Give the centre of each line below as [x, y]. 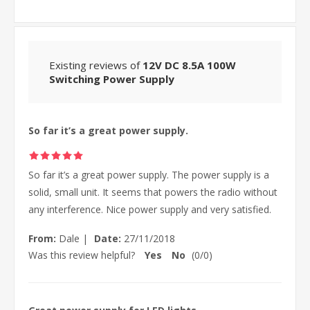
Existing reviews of [96, 65]
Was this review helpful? [82, 255]
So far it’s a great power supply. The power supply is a [149, 175]
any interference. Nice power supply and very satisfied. [150, 210]
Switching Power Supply [112, 79]
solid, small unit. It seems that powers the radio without [153, 192]
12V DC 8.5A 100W [189, 65]
